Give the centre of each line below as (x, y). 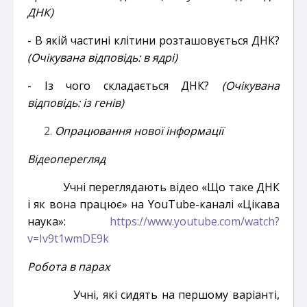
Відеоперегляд (66, 159)
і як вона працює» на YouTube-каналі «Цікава (153, 204)
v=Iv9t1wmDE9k (68, 238)
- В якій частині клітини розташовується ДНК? (153, 40)
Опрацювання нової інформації (139, 131)
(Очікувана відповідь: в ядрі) (102, 57)
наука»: (47, 221)
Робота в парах (69, 266)
